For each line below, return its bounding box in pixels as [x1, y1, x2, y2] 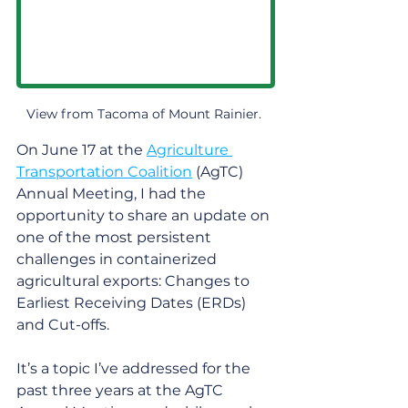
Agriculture [147, 140, 232, 158]
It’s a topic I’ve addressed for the [16, 359, 254, 377]
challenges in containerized [16, 250, 220, 268]
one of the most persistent [16, 228, 215, 246]
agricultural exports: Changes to [16, 271, 253, 290]
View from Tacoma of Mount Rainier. [26, 105, 265, 122]
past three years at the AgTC [16, 381, 227, 399]
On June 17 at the [16, 140, 147, 158]
